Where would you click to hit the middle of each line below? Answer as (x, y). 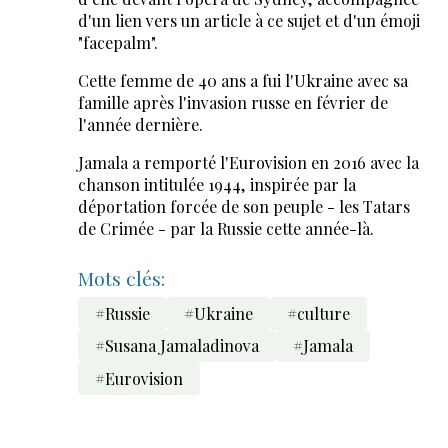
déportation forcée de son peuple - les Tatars (243, 207)
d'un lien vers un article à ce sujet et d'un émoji (248, 21)
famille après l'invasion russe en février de (232, 103)
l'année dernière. (140, 125)
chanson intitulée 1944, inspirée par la (216, 185)
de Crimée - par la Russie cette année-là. (225, 229)
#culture (318, 313)
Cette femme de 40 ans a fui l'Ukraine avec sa (242, 81)
